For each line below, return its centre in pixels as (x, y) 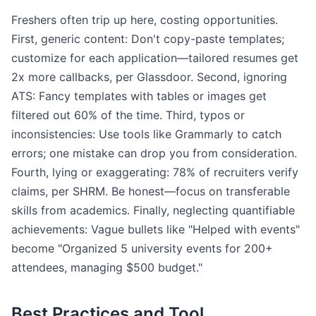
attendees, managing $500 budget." (107, 267)
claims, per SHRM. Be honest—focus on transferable (151, 191)
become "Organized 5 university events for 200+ (142, 248)
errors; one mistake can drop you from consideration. (154, 153)
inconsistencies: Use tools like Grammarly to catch (146, 134)
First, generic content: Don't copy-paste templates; (148, 39)
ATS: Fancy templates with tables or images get (139, 96)
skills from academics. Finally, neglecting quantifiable (153, 210)
